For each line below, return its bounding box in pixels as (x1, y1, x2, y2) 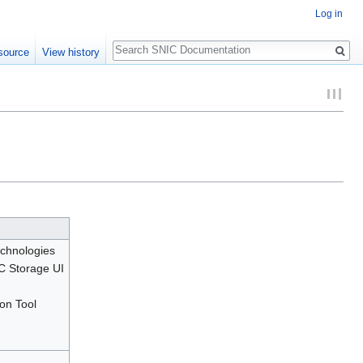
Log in (315, 8, 343, 20)
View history (41, 46, 100, 58)
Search (112, 32, 166, 51)
